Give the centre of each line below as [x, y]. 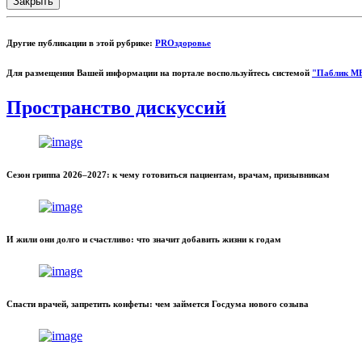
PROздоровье [183, 42]
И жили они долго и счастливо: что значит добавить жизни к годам [144, 240]
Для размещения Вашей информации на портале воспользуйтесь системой [159, 72]
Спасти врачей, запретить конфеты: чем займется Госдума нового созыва [158, 304]
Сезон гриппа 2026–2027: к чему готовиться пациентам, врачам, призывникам [168, 175]
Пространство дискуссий [116, 108]
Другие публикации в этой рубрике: [81, 42]
